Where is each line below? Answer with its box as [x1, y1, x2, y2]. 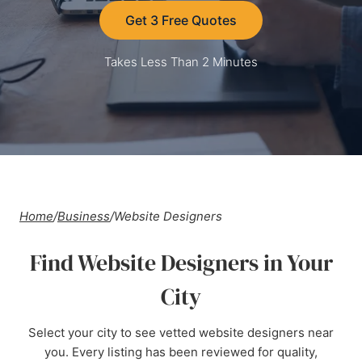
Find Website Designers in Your [29, 247, 333, 278]
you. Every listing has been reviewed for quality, [44, 344, 318, 360]
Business [57, 208, 110, 224]
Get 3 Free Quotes [125, 12, 237, 28]
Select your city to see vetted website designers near [28, 325, 334, 340]
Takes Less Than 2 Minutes [104, 54, 258, 69]
